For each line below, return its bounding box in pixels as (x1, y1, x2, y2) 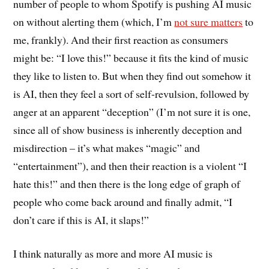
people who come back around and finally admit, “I (13, 194, 233, 209)
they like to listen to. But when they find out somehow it (13, 68, 252, 83)
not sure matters (174, 14, 243, 29)
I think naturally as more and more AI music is (13, 246, 213, 261)
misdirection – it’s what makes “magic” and (13, 140, 201, 155)
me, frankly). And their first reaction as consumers (13, 32, 229, 47)
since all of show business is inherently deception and (13, 122, 243, 137)
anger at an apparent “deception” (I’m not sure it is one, (13, 104, 251, 119)
